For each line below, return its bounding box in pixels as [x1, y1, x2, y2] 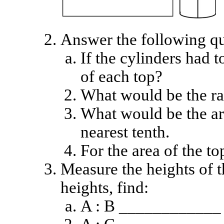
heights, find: [60, 178, 148, 196]
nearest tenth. [80, 123, 169, 141]
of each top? [80, 67, 162, 85]
